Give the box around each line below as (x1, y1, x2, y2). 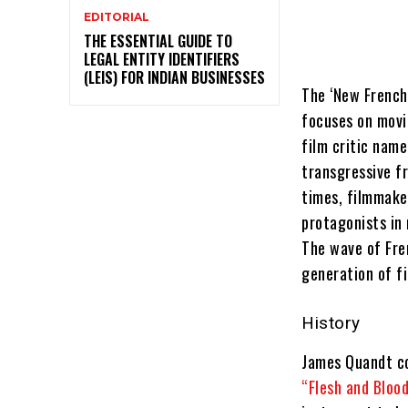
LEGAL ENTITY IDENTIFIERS (84, 47, 240, 70)
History (301, 311, 361, 333)
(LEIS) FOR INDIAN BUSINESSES (84, 66, 265, 88)
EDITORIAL (84, 9, 149, 24)
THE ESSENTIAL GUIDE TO (84, 29, 232, 52)
